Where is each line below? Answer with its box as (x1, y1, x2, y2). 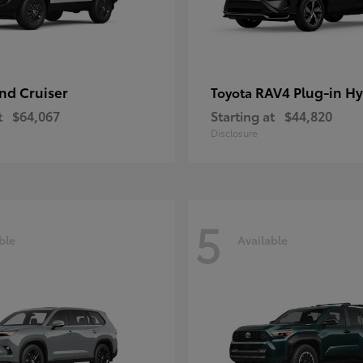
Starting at (211, 106, 275, 125)
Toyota (211, 83, 255, 101)
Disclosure (211, 126, 258, 139)
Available (237, 231, 288, 248)
